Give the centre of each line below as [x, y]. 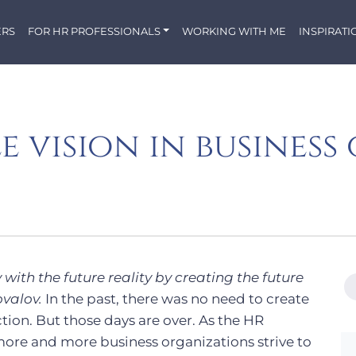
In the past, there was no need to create [176, 299]
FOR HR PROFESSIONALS [95, 31]
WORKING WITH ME [234, 31]
